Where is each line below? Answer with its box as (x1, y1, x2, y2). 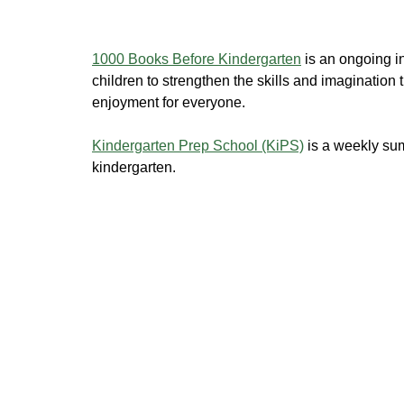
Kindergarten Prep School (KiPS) (92, 138, 304, 153)
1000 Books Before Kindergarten (92, 51, 301, 67)
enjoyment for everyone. (92, 95, 245, 110)
